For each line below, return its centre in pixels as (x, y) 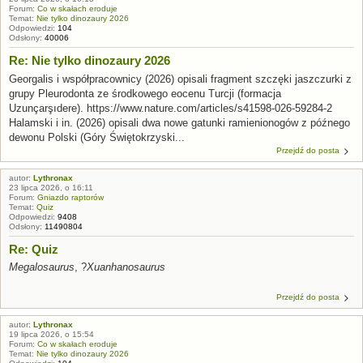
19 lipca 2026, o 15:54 (51, 334)
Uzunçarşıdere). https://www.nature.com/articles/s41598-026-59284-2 (171, 108)
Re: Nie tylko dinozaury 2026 (90, 60)
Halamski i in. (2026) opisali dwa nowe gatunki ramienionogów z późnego (179, 122)
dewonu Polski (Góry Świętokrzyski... (97, 137)
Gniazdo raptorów (70, 197)
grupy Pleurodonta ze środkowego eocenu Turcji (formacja (145, 93)
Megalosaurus (42, 267)
